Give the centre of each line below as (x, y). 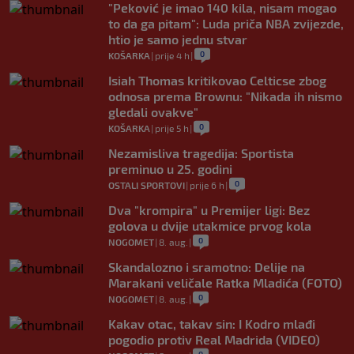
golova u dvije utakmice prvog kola (210, 225)
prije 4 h (172, 55)
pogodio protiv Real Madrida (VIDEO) (214, 339)
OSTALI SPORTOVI (147, 185)
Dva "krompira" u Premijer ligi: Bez (209, 209)
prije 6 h (207, 185)
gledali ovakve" (153, 111)
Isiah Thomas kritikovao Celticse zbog (217, 80)
